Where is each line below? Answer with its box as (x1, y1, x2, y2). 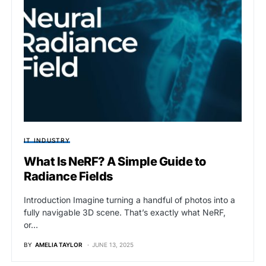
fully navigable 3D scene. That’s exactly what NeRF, (24, 207, 226, 218)
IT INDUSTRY (24, 137, 70, 144)
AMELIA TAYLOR (35, 241, 83, 249)
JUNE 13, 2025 (92, 241, 134, 249)
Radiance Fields (24, 169, 113, 184)
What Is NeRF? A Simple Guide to (24, 154, 206, 169)
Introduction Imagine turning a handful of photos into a (24, 195, 235, 205)
